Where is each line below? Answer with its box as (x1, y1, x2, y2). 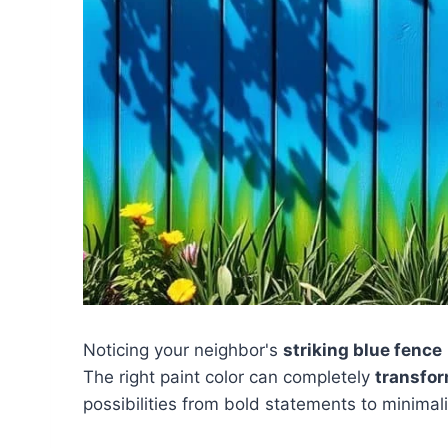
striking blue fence (283, 339, 442, 360)
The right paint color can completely (83, 366, 375, 387)
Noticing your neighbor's (83, 339, 283, 360)
